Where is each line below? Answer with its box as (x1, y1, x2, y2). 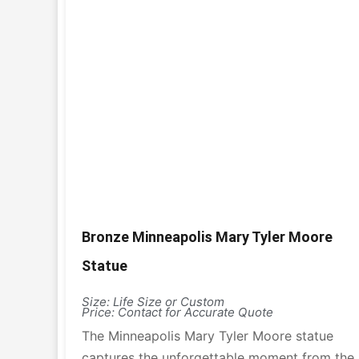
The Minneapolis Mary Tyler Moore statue (82, 328, 333, 344)
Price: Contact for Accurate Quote (82, 305, 273, 320)
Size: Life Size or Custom (82, 294, 224, 309)
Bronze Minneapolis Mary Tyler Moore (82, 228, 333, 245)
